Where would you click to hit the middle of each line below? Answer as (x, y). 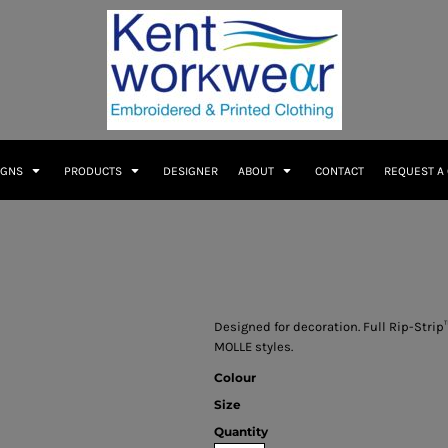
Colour (235, 377)
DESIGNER (190, 171)
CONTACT (339, 171)
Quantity (241, 431)
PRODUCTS (94, 171)
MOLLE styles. (253, 346)
